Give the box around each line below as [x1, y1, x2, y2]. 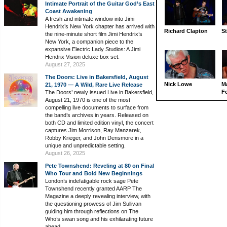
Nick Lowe [164, 81, 192, 87]
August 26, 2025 [45, 149, 85, 156]
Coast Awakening [45, 8, 92, 14]
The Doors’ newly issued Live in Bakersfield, [45, 89, 154, 95]
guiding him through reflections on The [45, 208, 138, 214]
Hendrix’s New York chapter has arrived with [45, 23, 155, 29]
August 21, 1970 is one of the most [45, 96, 130, 103]
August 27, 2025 [45, 61, 85, 67]
